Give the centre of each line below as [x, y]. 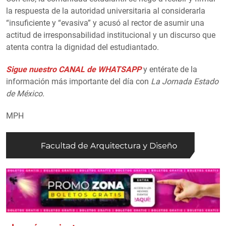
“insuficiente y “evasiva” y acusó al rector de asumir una [105, 23]
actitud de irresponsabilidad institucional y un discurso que [111, 35]
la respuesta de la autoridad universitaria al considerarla [106, 11]
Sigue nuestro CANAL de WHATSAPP [74, 69]
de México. [25, 93]
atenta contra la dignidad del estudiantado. [82, 47]
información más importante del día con [78, 81]
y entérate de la [170, 69]
